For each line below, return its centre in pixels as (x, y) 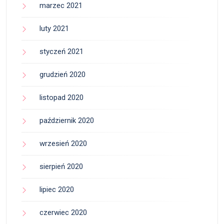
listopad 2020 (61, 98)
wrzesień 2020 (63, 144)
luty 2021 (54, 29)
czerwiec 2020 (63, 213)
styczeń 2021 (61, 52)
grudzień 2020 (62, 75)
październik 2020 (67, 121)
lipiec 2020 (57, 190)
